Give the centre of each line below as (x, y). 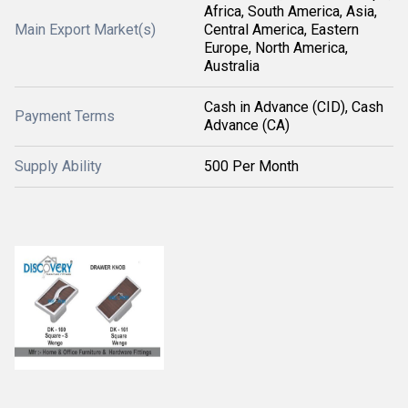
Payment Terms (65, 116)
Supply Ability (58, 166)
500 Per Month (251, 166)
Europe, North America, (276, 48)
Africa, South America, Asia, (291, 11)
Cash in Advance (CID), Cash (294, 107)
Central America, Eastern (281, 30)
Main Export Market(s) (85, 30)
